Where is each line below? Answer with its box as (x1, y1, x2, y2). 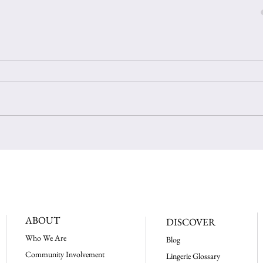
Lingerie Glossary (166, 251, 220, 261)
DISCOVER (166, 215, 215, 228)
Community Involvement (25, 249, 106, 259)
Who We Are (25, 232, 66, 243)
